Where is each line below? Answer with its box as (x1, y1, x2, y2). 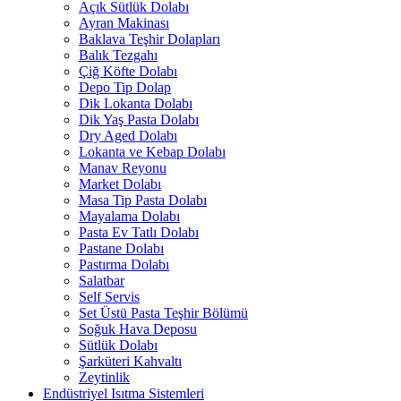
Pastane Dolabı (79, 241, 164, 257)
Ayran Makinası (79, 15, 169, 31)
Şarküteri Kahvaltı (79, 354, 182, 370)
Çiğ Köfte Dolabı (79, 64, 177, 80)
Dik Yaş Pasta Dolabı (79, 112, 199, 128)
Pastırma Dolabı (79, 257, 169, 273)
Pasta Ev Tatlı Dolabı (79, 225, 199, 241)
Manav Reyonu (79, 160, 166, 176)
